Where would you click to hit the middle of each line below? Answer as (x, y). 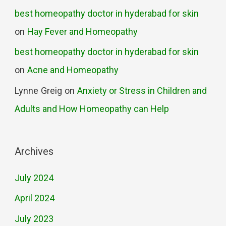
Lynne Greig (39, 90)
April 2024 (35, 198)
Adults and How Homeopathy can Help (92, 108)
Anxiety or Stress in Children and (142, 90)
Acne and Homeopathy (73, 70)
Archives (34, 151)
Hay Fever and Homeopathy (83, 31)
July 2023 (34, 219)
